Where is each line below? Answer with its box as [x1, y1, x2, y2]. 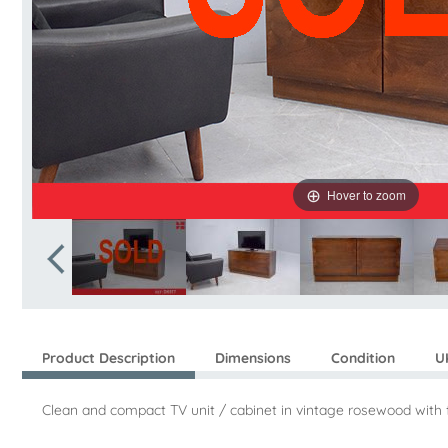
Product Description [42, 349, 175, 367]
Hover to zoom [327, 185, 406, 203]
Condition [331, 349, 395, 367]
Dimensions [215, 349, 291, 367]
